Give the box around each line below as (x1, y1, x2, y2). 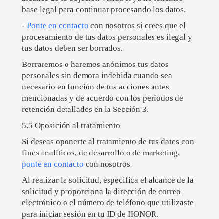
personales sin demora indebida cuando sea (22, 71, 172, 81)
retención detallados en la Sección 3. (22, 105, 149, 114)
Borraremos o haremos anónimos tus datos (22, 60, 169, 69)
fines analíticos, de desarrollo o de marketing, (22, 148, 180, 158)
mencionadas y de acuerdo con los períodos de (22, 93, 183, 103)
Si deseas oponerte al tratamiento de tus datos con (22, 137, 194, 147)
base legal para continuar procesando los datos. (22, 5, 186, 15)
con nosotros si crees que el (88, 21, 186, 31)
